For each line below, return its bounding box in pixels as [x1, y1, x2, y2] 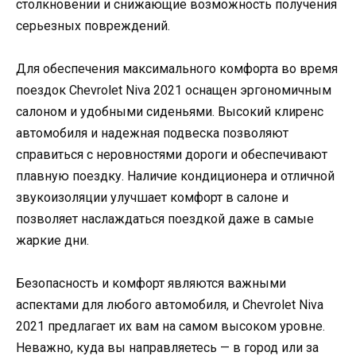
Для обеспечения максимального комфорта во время [16, 60, 338, 76]
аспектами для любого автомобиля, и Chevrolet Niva [16, 297, 323, 312]
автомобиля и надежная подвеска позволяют [16, 125, 288, 141]
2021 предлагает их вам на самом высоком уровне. [16, 319, 325, 334]
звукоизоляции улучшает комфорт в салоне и [16, 189, 288, 205]
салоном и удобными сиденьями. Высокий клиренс [16, 103, 323, 119]
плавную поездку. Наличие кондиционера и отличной [16, 168, 335, 184]
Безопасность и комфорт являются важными [16, 276, 286, 291]
